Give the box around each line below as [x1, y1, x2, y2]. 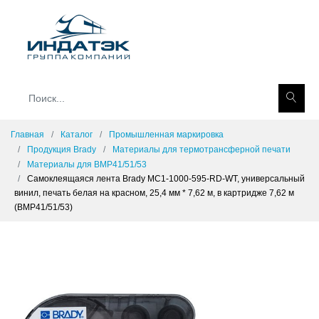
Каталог [61, 130, 93, 140]
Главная [11, 130, 44, 140]
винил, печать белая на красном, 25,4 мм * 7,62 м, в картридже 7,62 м [14, 188, 294, 198]
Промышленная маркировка [109, 130, 224, 140]
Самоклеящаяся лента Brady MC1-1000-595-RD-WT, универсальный [27, 174, 305, 184]
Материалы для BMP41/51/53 [27, 159, 147, 169]
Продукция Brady [27, 145, 96, 155]
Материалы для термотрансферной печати [113, 145, 291, 155]
